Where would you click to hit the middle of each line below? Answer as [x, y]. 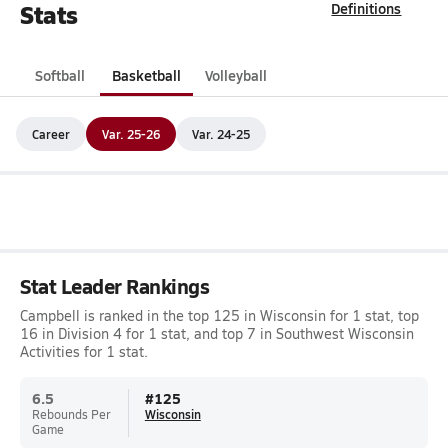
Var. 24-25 [221, 133]
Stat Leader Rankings [115, 286]
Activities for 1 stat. [84, 351]
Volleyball [236, 75]
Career [51, 133]
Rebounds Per [71, 414]
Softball [60, 75]
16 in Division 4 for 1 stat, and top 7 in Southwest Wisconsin [217, 333]
